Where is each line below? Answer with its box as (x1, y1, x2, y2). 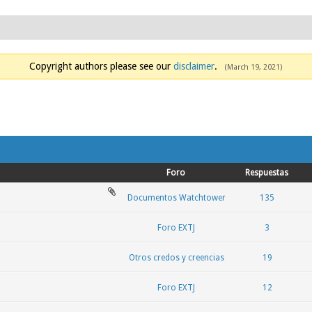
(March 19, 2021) (224, 63, 283, 72)
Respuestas (245, 168, 289, 178)
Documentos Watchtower (127, 192, 226, 203)
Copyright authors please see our (29, 61, 173, 72)
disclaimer (173, 61, 214, 72)
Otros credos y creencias (128, 252, 224, 263)
